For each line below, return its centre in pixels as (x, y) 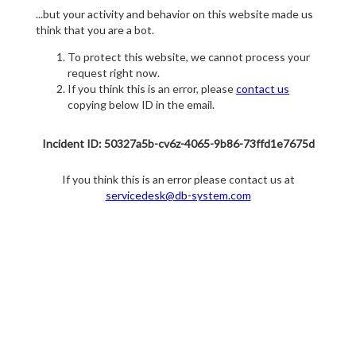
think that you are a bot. (95, 30)
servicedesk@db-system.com (178, 195)
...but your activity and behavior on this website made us (174, 14)
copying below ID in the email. (141, 105)
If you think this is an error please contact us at (178, 180)
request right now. (114, 73)
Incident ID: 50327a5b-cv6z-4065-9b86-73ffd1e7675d (178, 144)
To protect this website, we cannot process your (189, 57)
